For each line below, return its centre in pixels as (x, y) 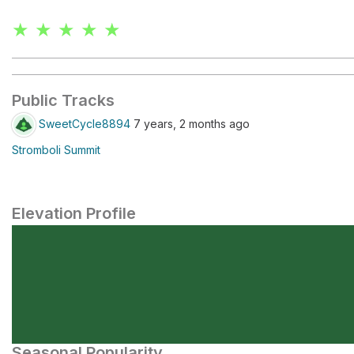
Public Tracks (63, 100)
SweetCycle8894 (85, 123)
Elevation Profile (74, 213)
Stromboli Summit (56, 150)
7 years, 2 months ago (190, 123)
